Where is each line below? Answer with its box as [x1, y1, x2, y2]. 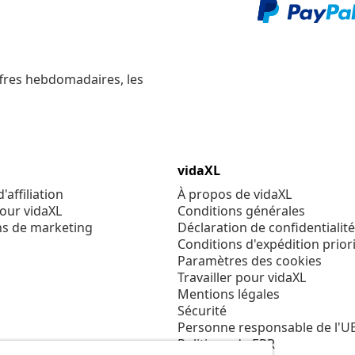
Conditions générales [177, 202, 305, 220]
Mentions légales [177, 285, 280, 303]
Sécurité [177, 302, 227, 320]
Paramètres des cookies [177, 252, 322, 270]
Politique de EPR [177, 335, 275, 353]
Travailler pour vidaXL [177, 269, 306, 287]
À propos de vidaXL [177, 185, 292, 204]
